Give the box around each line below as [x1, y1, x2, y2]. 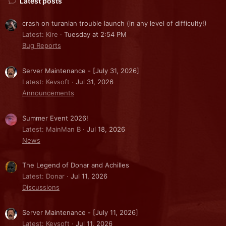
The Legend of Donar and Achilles [22, 161, 129, 169]
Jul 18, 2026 [87, 125, 125, 133]
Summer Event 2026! [22, 114, 88, 122]
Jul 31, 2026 [76, 78, 114, 86]
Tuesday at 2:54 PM [64, 30, 127, 39]
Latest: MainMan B [22, 125, 81, 133]
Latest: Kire [22, 30, 58, 39]
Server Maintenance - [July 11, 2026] [22, 208, 138, 217]
